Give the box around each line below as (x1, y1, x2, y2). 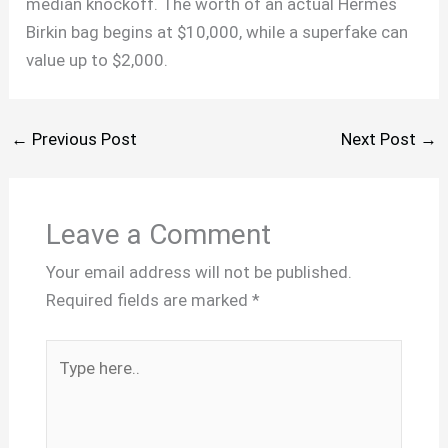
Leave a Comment (45, 218, 271, 252)
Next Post (340, 128, 420, 149)
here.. (44, 370, 86, 391)
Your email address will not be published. (45, 262, 352, 283)
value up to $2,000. (26, 49, 169, 70)
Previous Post (28, 128, 138, 149)
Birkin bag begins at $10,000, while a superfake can (26, 21, 409, 42)
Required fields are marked (45, 290, 252, 311)
